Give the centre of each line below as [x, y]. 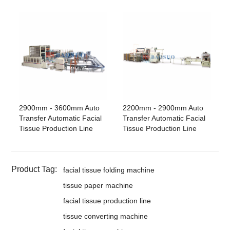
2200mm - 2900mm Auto [163, 108]
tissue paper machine [98, 186]
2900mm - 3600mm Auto [60, 108]
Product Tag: [34, 169]
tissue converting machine [106, 216]
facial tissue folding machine [109, 170]
